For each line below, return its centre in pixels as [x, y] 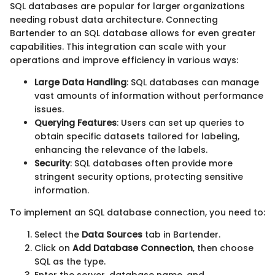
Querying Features [76, 122]
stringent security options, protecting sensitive [139, 176]
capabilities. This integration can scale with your [118, 46]
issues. [49, 109]
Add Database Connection [133, 248]
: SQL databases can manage [193, 82]
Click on [53, 248]
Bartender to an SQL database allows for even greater [133, 33]
